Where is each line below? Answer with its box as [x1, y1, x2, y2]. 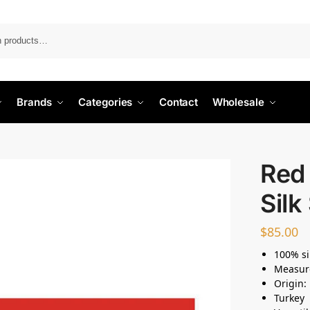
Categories [78, 95, 133, 109]
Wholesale [212, 95, 264, 109]
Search [280, 24, 309, 35]
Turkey [274, 291, 305, 304]
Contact [158, 95, 199, 109]
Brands [17, 95, 52, 109]
